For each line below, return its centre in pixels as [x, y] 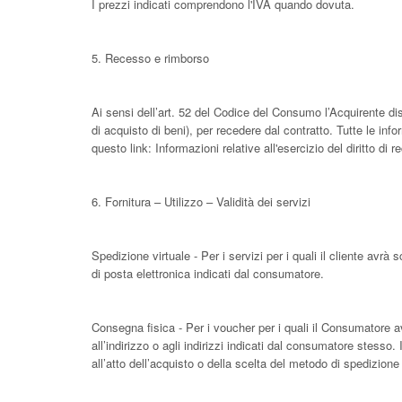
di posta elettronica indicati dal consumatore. [208, 273]
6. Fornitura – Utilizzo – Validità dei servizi [201, 201]
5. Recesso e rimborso [150, 58]
